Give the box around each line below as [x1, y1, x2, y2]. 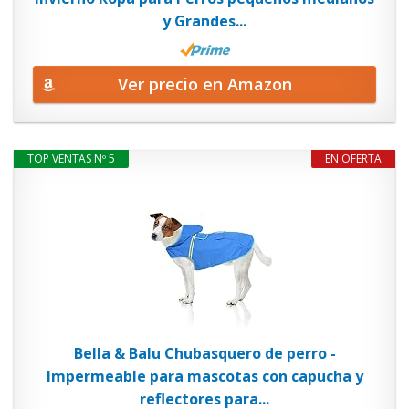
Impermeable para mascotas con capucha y [46, 366, 363, 386]
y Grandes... [163, 10, 246, 31]
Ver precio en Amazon [117, 73, 292, 95]
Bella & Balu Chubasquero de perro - [73, 343, 336, 363]
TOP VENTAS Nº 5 [27, 151, 115, 166]
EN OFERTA [325, 151, 382, 166]
